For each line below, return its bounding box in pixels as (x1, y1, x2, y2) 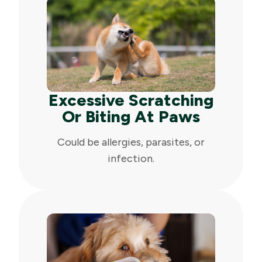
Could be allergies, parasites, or (57, 135, 205, 149)
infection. (108, 151, 154, 165)
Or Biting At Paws (62, 106, 200, 126)
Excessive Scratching (49, 89, 213, 110)
